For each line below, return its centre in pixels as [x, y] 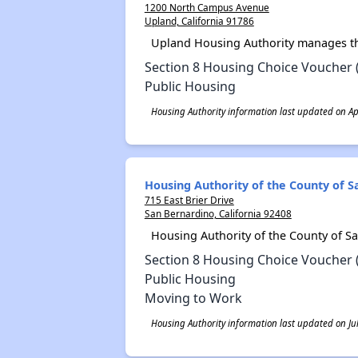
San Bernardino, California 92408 [218, 213]
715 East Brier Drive [189, 200]
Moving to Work [193, 298]
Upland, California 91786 [199, 21]
